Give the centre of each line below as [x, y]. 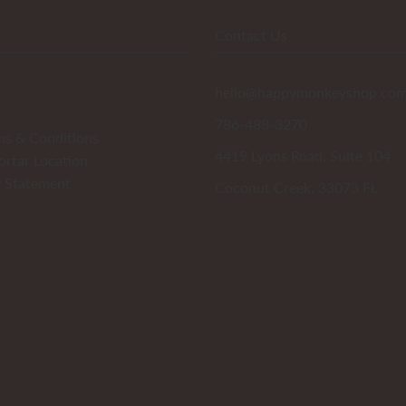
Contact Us [251, 34]
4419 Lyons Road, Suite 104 [303, 155]
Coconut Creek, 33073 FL [297, 187]
